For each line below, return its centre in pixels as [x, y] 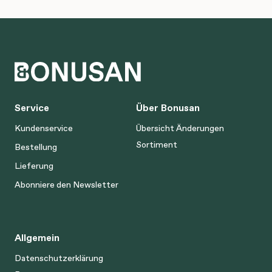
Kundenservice [44, 128]
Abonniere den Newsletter [66, 185]
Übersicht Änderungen [180, 128]
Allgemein [37, 237]
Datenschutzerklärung [59, 258]
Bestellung [36, 147]
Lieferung [34, 166]
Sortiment [157, 144]
